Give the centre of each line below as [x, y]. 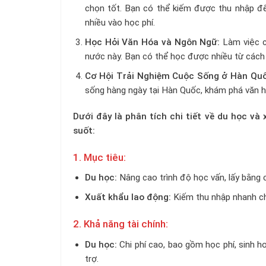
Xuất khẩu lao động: [129, 197]
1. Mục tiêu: [99, 157]
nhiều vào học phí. [120, 23]
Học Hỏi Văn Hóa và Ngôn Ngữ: [152, 42]
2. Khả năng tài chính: [121, 224]
